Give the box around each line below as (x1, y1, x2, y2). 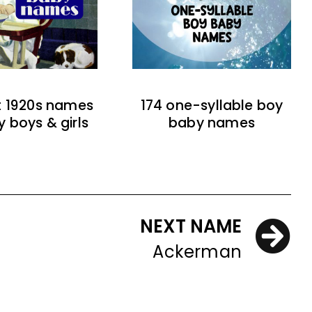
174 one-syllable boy (140, 96, 283, 116)
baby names (169, 114, 255, 133)
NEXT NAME (140, 214, 242, 240)
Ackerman (153, 240, 242, 264)
